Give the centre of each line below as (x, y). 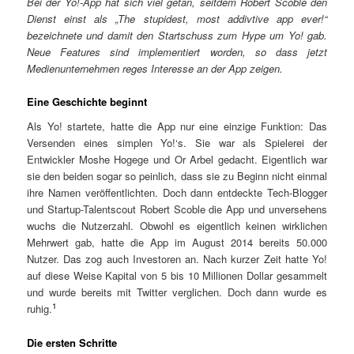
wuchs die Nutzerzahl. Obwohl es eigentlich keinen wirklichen (177, 226)
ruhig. (40, 309)
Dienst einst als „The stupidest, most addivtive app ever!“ (177, 18)
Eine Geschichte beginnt (87, 101)
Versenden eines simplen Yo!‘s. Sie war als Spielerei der (177, 143)
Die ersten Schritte (72, 342)
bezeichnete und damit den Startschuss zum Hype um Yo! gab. (177, 35)
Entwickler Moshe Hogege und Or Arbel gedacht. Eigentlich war (177, 160)
